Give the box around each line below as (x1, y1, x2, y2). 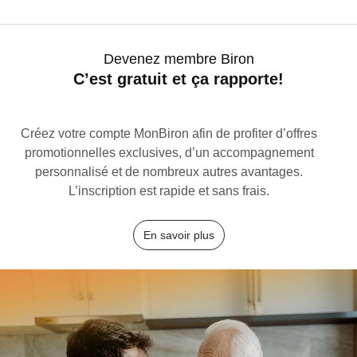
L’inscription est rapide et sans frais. (69, 183, 269, 198)
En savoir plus (143, 228, 214, 241)
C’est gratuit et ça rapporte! (73, 69, 284, 88)
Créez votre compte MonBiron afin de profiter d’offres (21, 126, 317, 140)
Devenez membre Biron (103, 50, 254, 67)
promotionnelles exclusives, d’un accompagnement (24, 145, 314, 159)
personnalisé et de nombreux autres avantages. (35, 164, 303, 178)
